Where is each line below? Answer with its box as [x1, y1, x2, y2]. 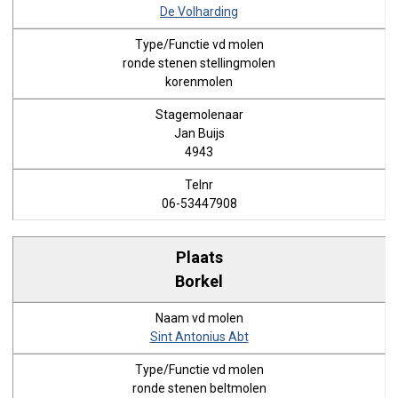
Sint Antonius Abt [149, 330, 249, 344]
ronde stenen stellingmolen [123, 56, 275, 70]
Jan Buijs [173, 126, 225, 140]
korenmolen [165, 75, 233, 89]
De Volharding [160, 4, 238, 19]
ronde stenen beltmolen [131, 381, 267, 395]
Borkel [175, 271, 223, 291]
